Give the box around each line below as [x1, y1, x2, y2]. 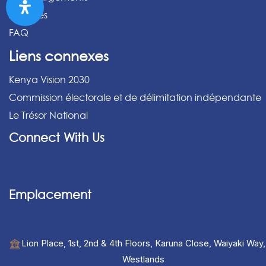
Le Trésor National [9, 109, 88, 122]
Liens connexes [9, 48, 109, 65]
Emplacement [9, 188, 91, 202]
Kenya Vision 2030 [9, 74, 90, 86]
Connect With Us [9, 131, 104, 145]
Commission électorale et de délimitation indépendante [9, 91, 261, 104]
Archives [9, 9, 47, 21]
